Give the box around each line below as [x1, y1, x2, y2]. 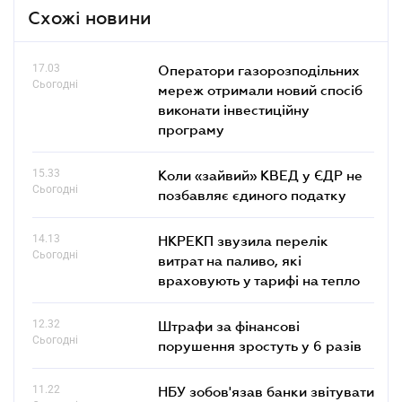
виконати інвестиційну [158, 100, 310, 118]
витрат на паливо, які [158, 251, 301, 268]
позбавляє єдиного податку [158, 186, 346, 203]
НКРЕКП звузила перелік [158, 232, 328, 249]
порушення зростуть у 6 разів [158, 336, 362, 354]
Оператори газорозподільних [158, 61, 360, 78]
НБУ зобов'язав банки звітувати [158, 382, 374, 399]
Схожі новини [28, 7, 152, 28]
